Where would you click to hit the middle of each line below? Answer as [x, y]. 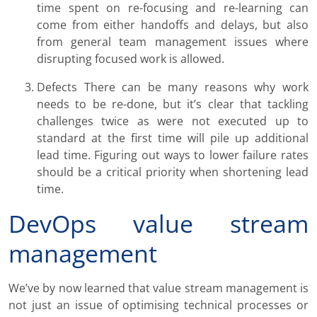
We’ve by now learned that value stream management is [158, 288]
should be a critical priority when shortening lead [173, 172]
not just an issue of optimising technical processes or [158, 305]
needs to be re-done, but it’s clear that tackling [173, 104]
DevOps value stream [158, 224]
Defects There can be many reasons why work [173, 87]
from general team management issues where [173, 42]
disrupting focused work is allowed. [131, 59]
